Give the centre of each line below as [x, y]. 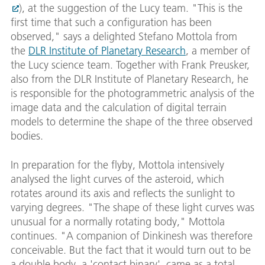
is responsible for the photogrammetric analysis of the [132, 93]
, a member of [218, 51]
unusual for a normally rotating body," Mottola [118, 222]
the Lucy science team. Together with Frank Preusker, [130, 65]
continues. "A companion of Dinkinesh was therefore [132, 236]
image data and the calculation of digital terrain [119, 108]
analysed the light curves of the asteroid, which [117, 179]
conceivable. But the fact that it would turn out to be [131, 250]
